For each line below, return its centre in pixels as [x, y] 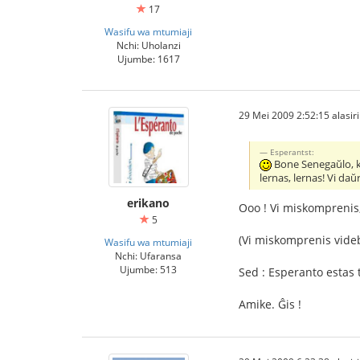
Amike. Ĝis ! [270, 304]
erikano [148, 203]
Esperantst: [292, 151]
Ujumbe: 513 [148, 269]
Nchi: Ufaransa [148, 256]
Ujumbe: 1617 [148, 59]
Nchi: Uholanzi [148, 45]
